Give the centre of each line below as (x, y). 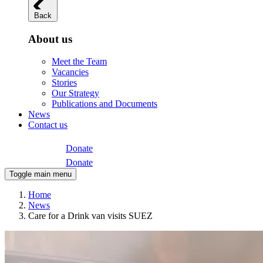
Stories (64, 83)
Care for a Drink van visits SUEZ (90, 216)
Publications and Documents (104, 104)
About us (50, 39)
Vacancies (70, 72)
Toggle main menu (41, 174)
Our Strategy (75, 93)
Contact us (48, 125)
